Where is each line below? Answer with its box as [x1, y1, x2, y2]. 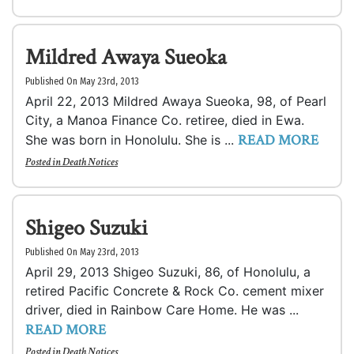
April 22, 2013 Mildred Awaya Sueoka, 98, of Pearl [25, 93, 326, 109]
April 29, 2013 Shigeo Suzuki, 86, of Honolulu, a [25, 264, 311, 280]
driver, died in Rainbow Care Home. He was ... [25, 302, 299, 318]
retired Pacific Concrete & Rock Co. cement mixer [25, 283, 324, 299]
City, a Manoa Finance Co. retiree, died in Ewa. [25, 112, 304, 128]
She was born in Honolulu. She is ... [25, 132, 238, 148]
